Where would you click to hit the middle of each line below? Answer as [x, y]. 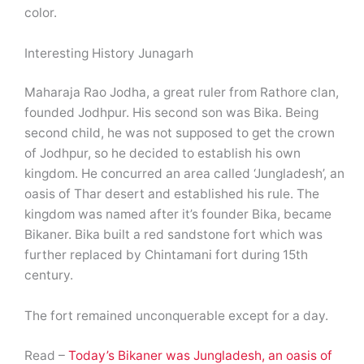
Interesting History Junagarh [109, 53]
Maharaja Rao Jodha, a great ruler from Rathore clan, [182, 92]
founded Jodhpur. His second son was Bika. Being [171, 112]
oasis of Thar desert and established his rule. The [172, 193]
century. [49, 275]
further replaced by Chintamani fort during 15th [166, 254]
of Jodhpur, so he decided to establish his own [162, 153]
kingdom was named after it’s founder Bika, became [178, 214]
